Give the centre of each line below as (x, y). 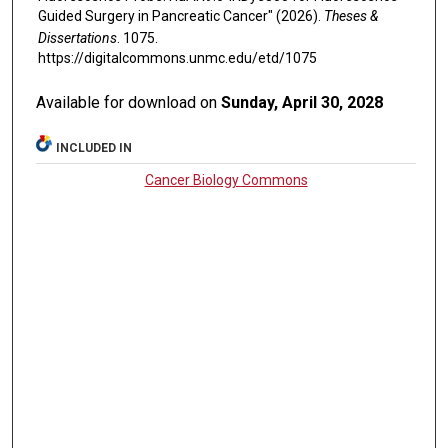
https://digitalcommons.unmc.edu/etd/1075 (177, 58)
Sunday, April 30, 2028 (302, 103)
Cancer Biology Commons (226, 180)
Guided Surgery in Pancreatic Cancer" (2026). (180, 16)
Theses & (350, 16)
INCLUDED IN (94, 148)
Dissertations (77, 38)
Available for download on (129, 103)
